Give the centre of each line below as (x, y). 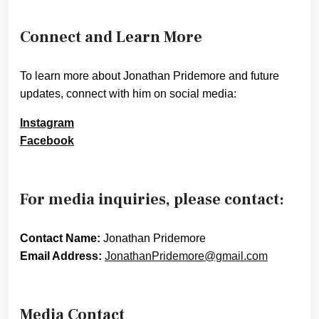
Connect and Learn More (111, 37)
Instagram (47, 123)
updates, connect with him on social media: (128, 94)
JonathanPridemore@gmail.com (186, 256)
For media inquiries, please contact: (152, 200)
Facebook (47, 141)
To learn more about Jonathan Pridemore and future (150, 76)
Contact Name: (60, 238)
